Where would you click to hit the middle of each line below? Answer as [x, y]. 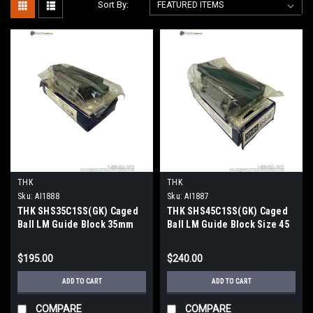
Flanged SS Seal [53, 237]
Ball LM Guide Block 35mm [75, 224]
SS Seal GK [191, 237]
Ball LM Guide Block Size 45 [228, 224]
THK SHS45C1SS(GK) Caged [227, 211]
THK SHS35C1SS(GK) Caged [78, 211]
